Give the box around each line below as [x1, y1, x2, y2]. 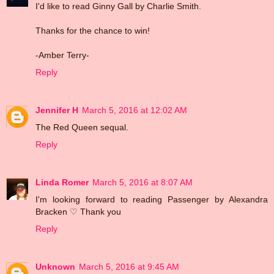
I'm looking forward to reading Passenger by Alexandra [35, 194, 268, 205]
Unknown [35, 262, 75, 272]
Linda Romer [35, 177, 89, 188]
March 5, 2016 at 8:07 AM [92, 177, 193, 188]
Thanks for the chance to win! [35, 26, 150, 36]
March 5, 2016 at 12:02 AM [82, 105, 187, 116]
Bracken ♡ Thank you [35, 207, 121, 217]
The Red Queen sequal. [35, 122, 128, 133]
